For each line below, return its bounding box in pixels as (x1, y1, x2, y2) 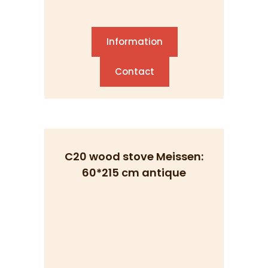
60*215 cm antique (82, 165, 186, 180)
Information (106, 35, 163, 48)
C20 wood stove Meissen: (65, 149, 203, 164)
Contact (115, 65, 154, 78)
